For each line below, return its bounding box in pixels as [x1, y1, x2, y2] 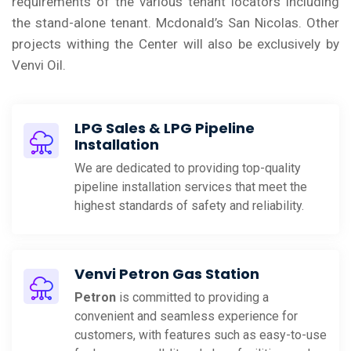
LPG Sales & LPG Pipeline [74, 118, 255, 138]
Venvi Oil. [12, 56, 66, 73]
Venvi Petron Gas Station [74, 263, 259, 284]
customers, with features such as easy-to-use [74, 327, 327, 342]
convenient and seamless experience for [74, 308, 298, 324]
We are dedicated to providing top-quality [74, 160, 301, 175]
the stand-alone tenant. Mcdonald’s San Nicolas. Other [12, 14, 339, 31]
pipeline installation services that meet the [74, 179, 307, 194]
